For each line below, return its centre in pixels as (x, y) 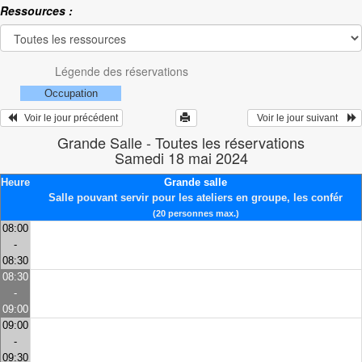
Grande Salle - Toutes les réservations (181, 143)
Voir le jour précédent (67, 118)
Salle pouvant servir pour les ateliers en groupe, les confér (196, 198)
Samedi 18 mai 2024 (181, 158)
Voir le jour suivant (300, 118)
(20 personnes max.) (196, 214)
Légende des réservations (121, 72)
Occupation (71, 94)
